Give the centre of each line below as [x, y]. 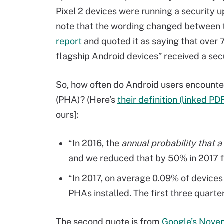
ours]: [67, 115]
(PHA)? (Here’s [87, 100]
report [69, 41]
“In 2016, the [95, 143]
